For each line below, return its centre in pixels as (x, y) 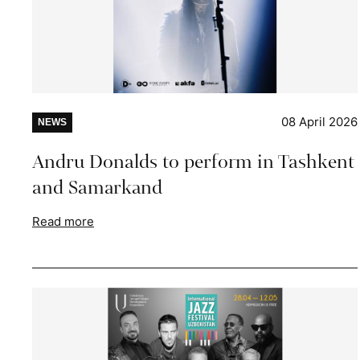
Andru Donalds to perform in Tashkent (193, 162)
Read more (63, 222)
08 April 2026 (320, 122)
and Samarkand (97, 188)
